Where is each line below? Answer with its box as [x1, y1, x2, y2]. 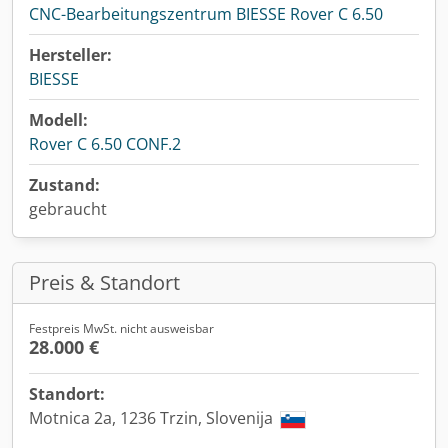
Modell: [29, 109, 88, 131]
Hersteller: [29, 44, 112, 66]
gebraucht [29, 198, 107, 220]
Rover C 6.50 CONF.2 [29, 133, 181, 155]
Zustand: [29, 174, 100, 196]
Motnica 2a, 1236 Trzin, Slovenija [29, 407, 277, 429]
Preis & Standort [29, 269, 180, 296]
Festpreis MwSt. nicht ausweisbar [29, 320, 214, 337]
